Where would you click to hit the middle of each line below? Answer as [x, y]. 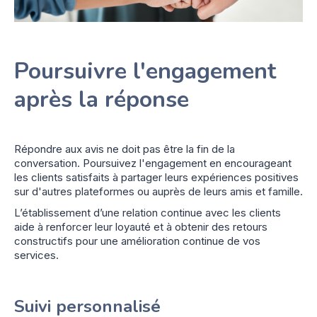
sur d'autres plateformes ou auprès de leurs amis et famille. [158, 192]
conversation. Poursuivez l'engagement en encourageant [153, 163]
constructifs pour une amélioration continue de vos [137, 241]
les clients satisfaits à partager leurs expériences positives [156, 178]
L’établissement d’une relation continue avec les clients [148, 213]
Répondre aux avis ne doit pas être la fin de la [125, 149]
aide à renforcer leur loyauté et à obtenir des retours [141, 227]
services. [36, 255]
